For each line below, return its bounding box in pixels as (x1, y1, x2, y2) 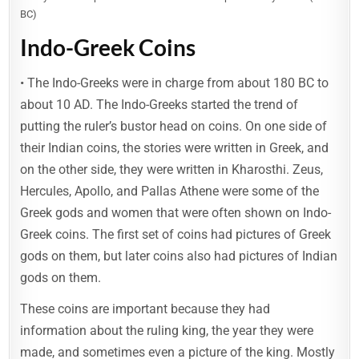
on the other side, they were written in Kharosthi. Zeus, (20, 162, 324, 178)
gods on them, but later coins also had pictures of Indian (20, 248, 338, 264)
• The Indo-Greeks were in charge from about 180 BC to (20, 75, 329, 91)
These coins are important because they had (20, 301, 271, 317)
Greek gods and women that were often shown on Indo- (20, 205, 332, 221)
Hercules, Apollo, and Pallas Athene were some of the (20, 184, 320, 200)
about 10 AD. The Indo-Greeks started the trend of (20, 97, 299, 113)
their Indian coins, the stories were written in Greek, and (20, 140, 329, 156)
